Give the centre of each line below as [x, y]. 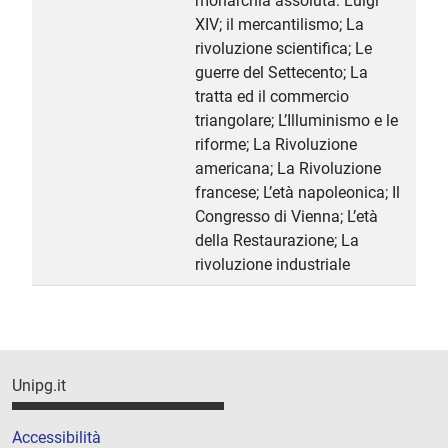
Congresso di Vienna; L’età [286, 217]
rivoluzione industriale [272, 265]
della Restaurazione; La [277, 241]
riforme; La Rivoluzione [276, 145]
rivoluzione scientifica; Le [283, 49]
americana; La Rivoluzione [288, 169]
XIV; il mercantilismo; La [279, 25]
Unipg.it [39, 386]
